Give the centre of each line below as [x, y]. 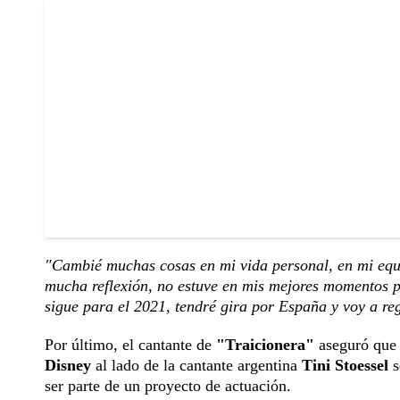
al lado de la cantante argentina [194, 366]
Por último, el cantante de [130, 345]
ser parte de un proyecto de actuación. [168, 386]
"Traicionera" [265, 345]
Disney [68, 366]
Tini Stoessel [345, 366]
